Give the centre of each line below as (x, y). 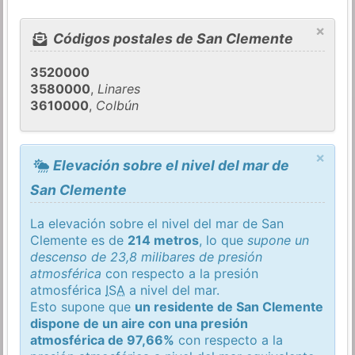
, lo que (223, 240)
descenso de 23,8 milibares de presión (147, 256)
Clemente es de (79, 240)
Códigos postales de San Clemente (171, 39)
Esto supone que (83, 306)
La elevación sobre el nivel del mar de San (157, 223)
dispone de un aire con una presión (139, 323)
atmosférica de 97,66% (103, 340)
